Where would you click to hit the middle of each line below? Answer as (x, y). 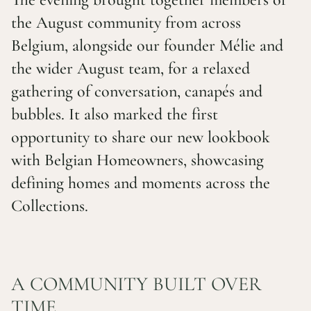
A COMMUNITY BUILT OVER (136, 284)
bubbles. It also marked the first (115, 114)
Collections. (50, 206)
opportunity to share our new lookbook (141, 137)
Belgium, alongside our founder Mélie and (147, 45)
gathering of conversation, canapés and (137, 91)
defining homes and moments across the (141, 183)
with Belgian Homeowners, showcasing (137, 160)
